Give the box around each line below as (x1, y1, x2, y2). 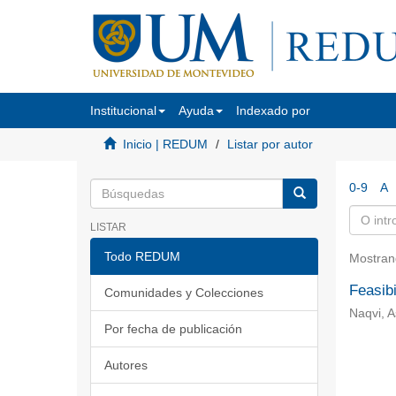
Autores (104, 358, 148, 372)
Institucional (90, 103, 156, 118)
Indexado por (236, 103, 310, 118)
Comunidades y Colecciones (104, 286, 263, 300)
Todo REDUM (104, 249, 180, 263)
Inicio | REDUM (123, 137, 208, 151)
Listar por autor (227, 137, 313, 151)
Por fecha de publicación (104, 322, 242, 336)
